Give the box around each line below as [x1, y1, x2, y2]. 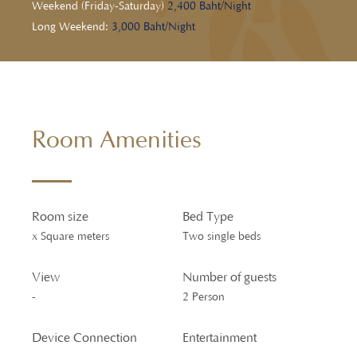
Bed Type [182, 209, 233, 224]
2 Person [182, 290, 225, 304]
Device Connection [32, 330, 137, 345]
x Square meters [32, 229, 109, 243]
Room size [32, 209, 88, 224]
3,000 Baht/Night [112, 20, 195, 33]
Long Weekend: [32, 20, 112, 33]
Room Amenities [32, 127, 202, 154]
